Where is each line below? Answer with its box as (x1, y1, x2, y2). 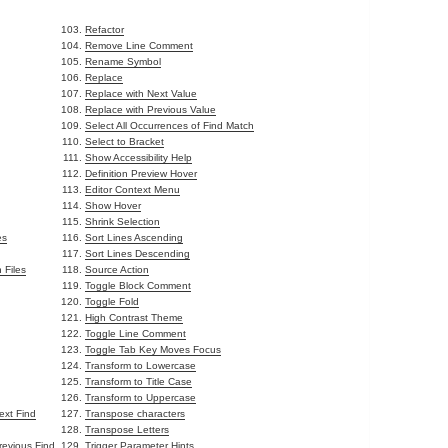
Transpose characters (85, 408, 186, 420)
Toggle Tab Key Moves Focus (85, 344, 222, 356)
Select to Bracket (85, 136, 165, 148)
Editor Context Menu (85, 184, 181, 196)
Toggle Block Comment (85, 280, 192, 292)
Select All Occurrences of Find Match (85, 120, 255, 132)
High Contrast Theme (85, 312, 184, 324)
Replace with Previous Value (85, 104, 217, 116)
